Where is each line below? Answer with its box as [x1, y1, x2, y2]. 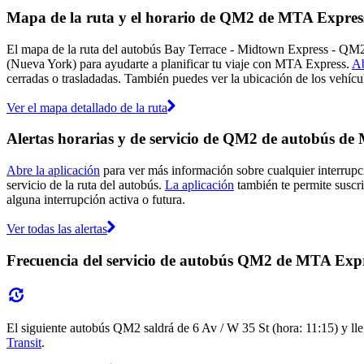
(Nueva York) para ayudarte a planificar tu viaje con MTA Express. [6, 56, 352, 71]
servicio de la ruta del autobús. [6, 178, 165, 193]
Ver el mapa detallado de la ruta [6, 100, 167, 115]
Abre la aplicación [6, 163, 100, 178]
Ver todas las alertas [6, 222, 107, 236]
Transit [6, 335, 41, 349]
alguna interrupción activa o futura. [6, 193, 185, 207]
